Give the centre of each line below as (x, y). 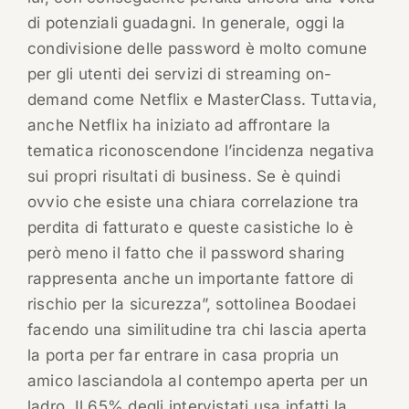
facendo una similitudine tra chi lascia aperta (197, 330)
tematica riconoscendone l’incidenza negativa (201, 151)
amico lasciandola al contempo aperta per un (198, 381)
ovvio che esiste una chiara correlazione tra (193, 202)
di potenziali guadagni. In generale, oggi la (186, 23)
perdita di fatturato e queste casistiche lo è (190, 228)
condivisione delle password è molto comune (197, 49)
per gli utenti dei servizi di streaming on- (179, 74)
